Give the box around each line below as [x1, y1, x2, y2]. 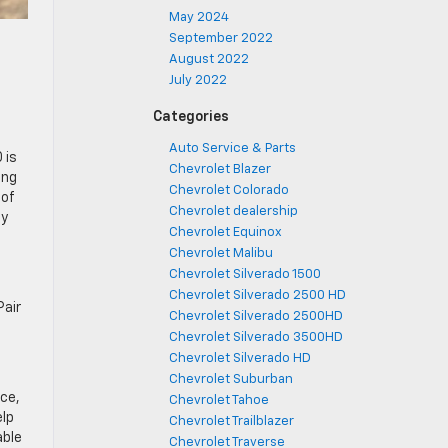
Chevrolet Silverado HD [169, 352, 311, 365]
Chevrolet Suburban [169, 373, 293, 386]
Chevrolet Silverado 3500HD [169, 331, 343, 344]
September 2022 [169, 32, 273, 45]
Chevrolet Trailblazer [169, 415, 294, 428]
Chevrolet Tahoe [169, 394, 269, 407]
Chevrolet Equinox [169, 226, 282, 239]
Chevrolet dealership [169, 205, 298, 218]
